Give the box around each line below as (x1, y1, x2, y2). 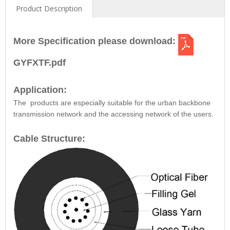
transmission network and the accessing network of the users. (13, 110, 214, 119)
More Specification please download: (13, 36, 178, 47)
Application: (13, 85, 67, 95)
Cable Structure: (13, 133, 85, 144)
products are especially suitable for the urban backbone (28, 99, 210, 107)
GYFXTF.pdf (13, 57, 66, 68)
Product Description (16, 4, 82, 14)
